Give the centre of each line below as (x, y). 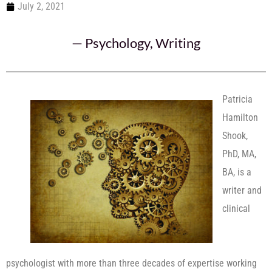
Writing (178, 43)
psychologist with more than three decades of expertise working (131, 263)
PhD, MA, (239, 154)
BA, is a (237, 172)
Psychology (117, 43)
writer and (242, 190)
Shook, (235, 136)
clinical (236, 209)
